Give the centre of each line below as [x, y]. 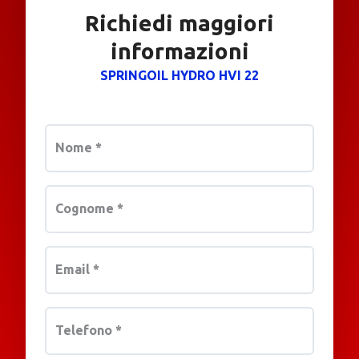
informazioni [179, 51]
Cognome [86, 209]
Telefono [85, 331]
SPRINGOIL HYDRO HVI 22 [179, 76]
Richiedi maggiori [179, 23]
